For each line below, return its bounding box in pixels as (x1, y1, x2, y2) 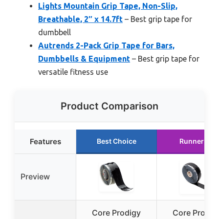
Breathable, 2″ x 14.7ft (38, 15, 123, 23)
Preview (21, 172, 50, 181)
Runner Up (179, 137, 215, 145)
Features (29, 137, 61, 146)
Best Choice (96, 137, 136, 145)
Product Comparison (61, 100, 158, 112)
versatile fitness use (38, 67, 108, 76)
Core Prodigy (92, 208, 141, 218)
